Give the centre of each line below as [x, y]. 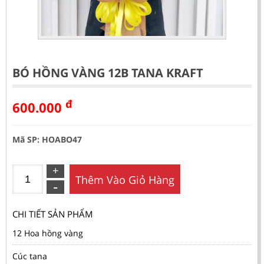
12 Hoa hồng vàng [48, 233]
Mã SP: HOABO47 [47, 139]
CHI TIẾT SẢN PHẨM [53, 214]
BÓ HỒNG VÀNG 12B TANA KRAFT [108, 73]
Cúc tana [30, 256]
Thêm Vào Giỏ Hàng [125, 179]
